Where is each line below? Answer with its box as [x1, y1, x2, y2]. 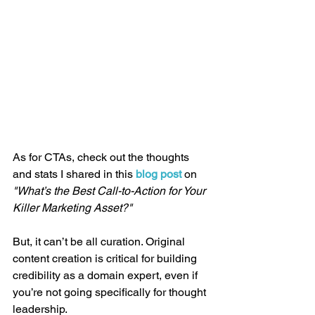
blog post [136, 167, 181, 181]
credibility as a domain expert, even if [13, 268, 200, 282]
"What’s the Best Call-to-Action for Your [13, 184, 208, 198]
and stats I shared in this [13, 167, 136, 181]
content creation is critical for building [13, 251, 200, 265]
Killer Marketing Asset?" [13, 200, 132, 214]
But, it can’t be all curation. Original [13, 234, 188, 248]
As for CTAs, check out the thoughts [13, 150, 192, 164]
